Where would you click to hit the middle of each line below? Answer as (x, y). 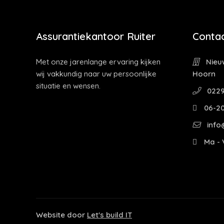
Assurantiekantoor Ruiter (96, 36)
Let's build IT (109, 214)
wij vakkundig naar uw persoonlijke (96, 74)
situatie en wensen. (68, 86)
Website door (61, 214)
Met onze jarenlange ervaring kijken (98, 62)
